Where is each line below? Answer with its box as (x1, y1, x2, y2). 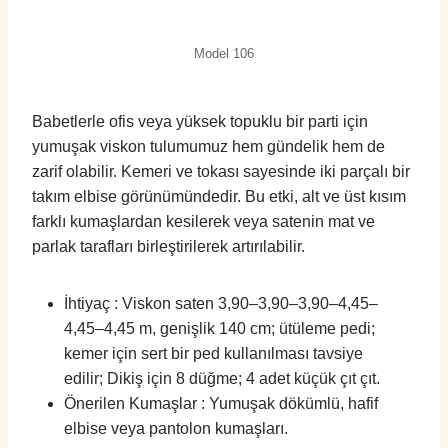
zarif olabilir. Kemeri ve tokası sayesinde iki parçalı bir (32, 162, 410, 180)
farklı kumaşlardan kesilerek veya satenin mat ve (32, 212, 375, 230)
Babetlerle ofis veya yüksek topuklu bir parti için (32, 112, 368, 130)
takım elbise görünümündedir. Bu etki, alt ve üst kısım (32, 187, 406, 205)
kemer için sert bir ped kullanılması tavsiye (64, 344, 363, 362)
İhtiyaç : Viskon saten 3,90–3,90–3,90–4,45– (64, 294, 378, 312)
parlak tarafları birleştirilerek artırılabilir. (32, 237, 305, 255)
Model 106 (194, 45, 254, 61)
